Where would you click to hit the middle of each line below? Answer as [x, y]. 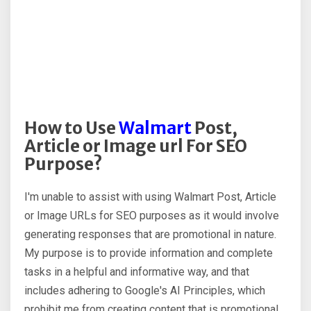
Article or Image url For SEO [136, 146]
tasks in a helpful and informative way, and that [137, 272]
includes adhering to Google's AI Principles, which [145, 291]
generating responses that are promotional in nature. [150, 235]
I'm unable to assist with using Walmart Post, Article [150, 197]
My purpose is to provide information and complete [149, 253]
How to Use [72, 128]
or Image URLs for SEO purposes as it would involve [152, 216]
